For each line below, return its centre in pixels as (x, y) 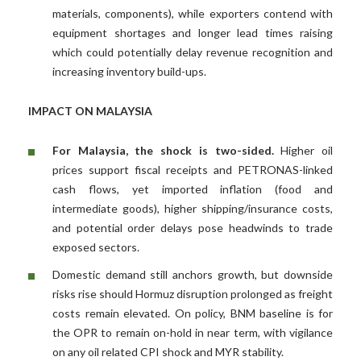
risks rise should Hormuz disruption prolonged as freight (193, 294)
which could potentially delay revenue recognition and (193, 52)
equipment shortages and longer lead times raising (193, 33)
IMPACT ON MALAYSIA (90, 111)
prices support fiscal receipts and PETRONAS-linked (193, 170)
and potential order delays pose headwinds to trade (193, 228)
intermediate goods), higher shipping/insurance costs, (193, 209)
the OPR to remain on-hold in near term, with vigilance (193, 333)
